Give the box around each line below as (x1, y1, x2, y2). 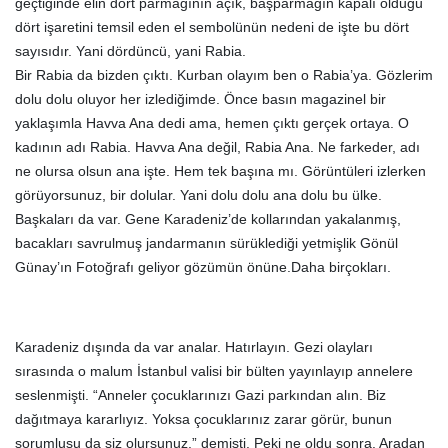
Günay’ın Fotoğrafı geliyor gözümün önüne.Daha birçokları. (15, 259, 391, 275)
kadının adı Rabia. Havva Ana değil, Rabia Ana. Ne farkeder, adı (15, 139, 420, 155)
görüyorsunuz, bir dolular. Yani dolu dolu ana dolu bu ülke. (15, 187, 382, 203)
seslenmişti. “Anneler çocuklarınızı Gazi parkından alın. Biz (15, 387, 386, 403)
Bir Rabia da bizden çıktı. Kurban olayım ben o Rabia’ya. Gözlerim (15, 67, 433, 83)
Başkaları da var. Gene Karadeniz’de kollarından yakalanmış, (15, 211, 401, 227)
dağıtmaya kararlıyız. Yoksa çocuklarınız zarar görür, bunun (15, 411, 392, 427)
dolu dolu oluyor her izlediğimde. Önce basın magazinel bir (15, 91, 386, 107)
